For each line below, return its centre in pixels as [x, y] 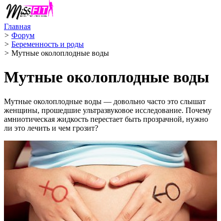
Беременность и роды [48, 44]
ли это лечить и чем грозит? [51, 128]
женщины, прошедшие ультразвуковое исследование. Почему [108, 110]
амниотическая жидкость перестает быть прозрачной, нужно [106, 119]
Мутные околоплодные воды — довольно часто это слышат [105, 101]
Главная [17, 26]
